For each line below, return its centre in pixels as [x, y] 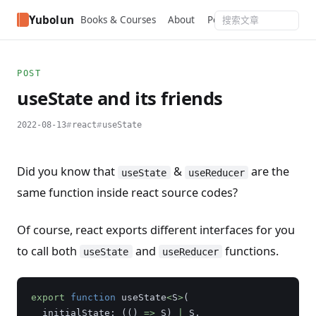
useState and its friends [120, 98]
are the [269, 172]
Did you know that [67, 172]
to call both [48, 251]
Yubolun [51, 20]
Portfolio [226, 19]
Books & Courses [118, 19]
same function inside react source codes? [127, 193]
